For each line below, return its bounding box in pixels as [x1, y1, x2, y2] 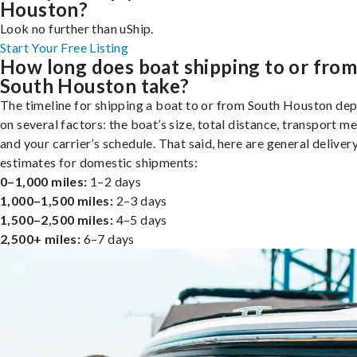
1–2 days [87, 173, 142, 189]
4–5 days [113, 211, 167, 227]
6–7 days [80, 230, 135, 246]
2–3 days [113, 192, 167, 208]
